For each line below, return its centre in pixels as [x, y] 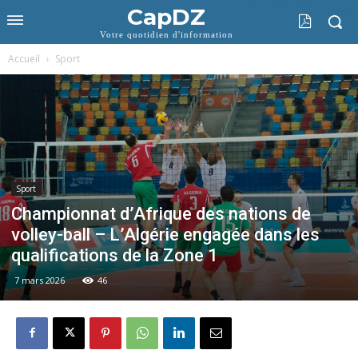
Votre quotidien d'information [166, 34]
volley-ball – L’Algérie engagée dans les [165, 234]
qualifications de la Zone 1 [115, 255]
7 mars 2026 [40, 280]
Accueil [24, 59]
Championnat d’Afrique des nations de [161, 213]
